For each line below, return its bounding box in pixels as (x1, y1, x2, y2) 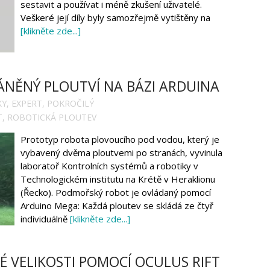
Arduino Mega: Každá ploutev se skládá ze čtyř (20, 199, 213, 212)
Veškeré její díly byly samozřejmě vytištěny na (20, 11, 210, 24)
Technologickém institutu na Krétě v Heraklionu (20, 172, 215, 185)
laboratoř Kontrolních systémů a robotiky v (20, 159, 198, 172)
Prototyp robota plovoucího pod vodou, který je (20, 133, 219, 145)
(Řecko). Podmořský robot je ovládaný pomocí (20, 186, 211, 198)
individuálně (20, 212, 70, 225)
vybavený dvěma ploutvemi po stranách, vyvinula (20, 146, 222, 159)
